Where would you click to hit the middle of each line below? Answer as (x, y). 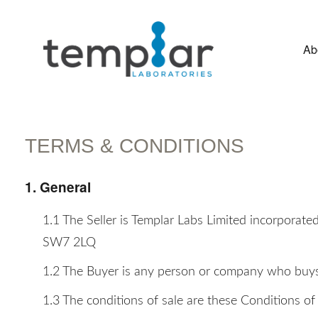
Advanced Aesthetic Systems (144, 91)
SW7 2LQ (69, 243)
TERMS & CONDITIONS (135, 146)
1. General (58, 187)
